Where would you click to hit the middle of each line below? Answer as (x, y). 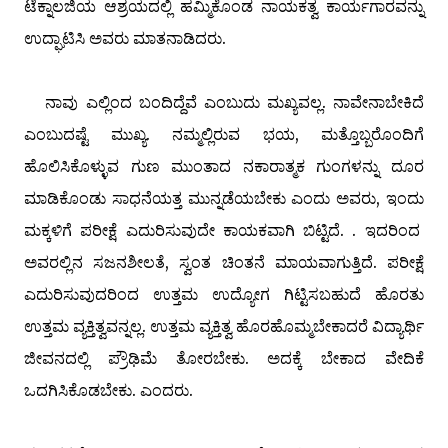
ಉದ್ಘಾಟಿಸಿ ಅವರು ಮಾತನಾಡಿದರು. (127, 37)
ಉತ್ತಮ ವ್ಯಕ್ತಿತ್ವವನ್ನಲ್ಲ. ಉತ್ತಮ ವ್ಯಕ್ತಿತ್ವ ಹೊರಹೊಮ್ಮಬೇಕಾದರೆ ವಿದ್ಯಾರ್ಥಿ (224, 325)
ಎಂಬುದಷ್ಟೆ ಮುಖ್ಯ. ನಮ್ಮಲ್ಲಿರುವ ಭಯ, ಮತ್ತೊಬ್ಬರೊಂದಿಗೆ (224, 133)
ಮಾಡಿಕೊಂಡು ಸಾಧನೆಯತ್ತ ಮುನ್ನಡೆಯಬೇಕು (158, 197)
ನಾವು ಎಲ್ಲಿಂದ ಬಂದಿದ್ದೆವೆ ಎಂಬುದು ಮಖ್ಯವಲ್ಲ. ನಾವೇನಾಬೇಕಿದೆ (224, 101)
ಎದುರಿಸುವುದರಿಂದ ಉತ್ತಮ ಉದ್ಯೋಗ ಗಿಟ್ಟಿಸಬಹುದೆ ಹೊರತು (224, 293)
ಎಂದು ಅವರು (334, 197)
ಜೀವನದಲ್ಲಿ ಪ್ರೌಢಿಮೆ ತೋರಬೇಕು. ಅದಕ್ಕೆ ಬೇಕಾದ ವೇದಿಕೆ (224, 357)
